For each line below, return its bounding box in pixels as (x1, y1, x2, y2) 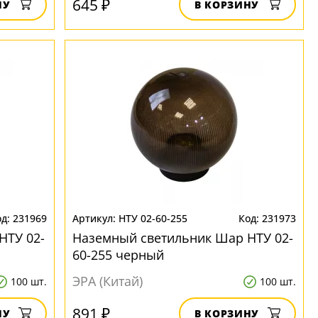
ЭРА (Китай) (72, 273, 143, 290)
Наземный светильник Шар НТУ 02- (72, 229, 294, 246)
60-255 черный (72, 246, 165, 263)
